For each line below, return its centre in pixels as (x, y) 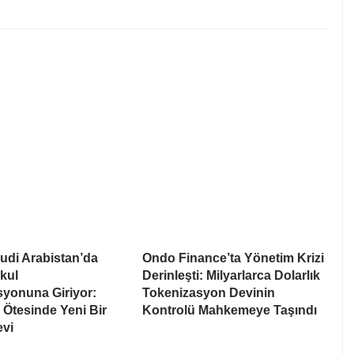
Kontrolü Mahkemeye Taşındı (230, 311)
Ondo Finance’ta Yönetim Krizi (233, 258)
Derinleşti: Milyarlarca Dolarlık (231, 276)
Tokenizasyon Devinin (209, 293)
